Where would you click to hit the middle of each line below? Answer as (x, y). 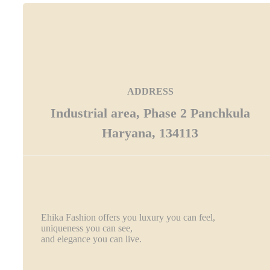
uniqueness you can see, (87, 228)
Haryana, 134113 (150, 133)
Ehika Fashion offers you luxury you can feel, (128, 217)
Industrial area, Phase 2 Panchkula (150, 113)
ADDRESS (150, 91)
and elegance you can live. (91, 239)
